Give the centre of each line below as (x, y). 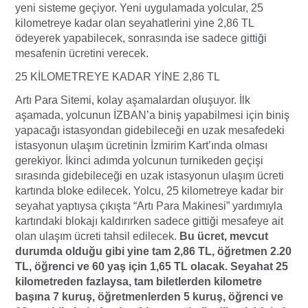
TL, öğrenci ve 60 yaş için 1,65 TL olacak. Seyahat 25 (152, 267)
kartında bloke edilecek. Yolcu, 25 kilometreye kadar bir (149, 191)
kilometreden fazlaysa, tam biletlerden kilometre (139, 282)
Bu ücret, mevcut (224, 236)
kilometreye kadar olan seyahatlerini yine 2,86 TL (134, 23)
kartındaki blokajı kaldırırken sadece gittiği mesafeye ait (149, 221)
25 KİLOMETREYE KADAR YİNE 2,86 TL (118, 77)
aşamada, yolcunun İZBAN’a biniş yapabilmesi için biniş (152, 115)
